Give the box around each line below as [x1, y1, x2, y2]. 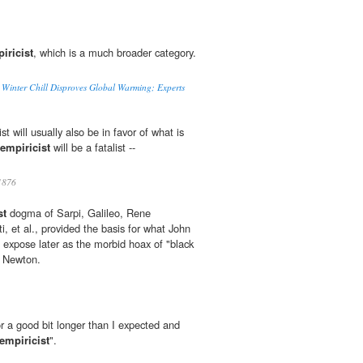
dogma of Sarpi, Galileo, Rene [6, 205, 151, 221]
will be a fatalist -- [50, 139, 135, 156]
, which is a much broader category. [33, 45, 196, 61]
